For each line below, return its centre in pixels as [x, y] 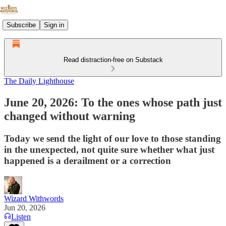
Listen [21, 216]
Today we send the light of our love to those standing [112, 138]
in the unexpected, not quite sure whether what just [109, 149]
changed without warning [70, 116]
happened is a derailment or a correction [88, 160]
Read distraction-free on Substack [113, 60]
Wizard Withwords [34, 198]
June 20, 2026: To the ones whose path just [113, 102]
